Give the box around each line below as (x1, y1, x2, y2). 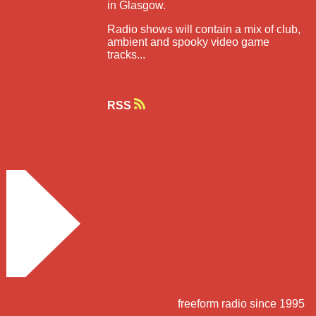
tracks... (107, 48, 146, 61)
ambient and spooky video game (107, 35, 270, 48)
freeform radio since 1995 (177, 297, 305, 310)
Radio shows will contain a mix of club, (107, 23, 301, 35)
